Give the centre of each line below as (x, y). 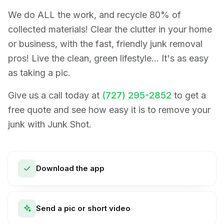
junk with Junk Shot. (50, 124)
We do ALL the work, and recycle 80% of (94, 15)
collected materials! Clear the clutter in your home (110, 29)
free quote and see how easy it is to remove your (109, 110)
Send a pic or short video (83, 208)
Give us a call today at (55, 95)
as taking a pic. (39, 73)
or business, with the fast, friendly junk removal (105, 44)
